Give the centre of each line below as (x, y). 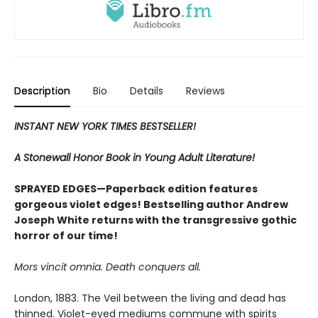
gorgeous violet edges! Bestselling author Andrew (151, 205)
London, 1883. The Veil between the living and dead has (150, 298)
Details (147, 91)
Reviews (205, 91)
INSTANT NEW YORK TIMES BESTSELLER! (105, 127)
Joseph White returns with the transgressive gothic (155, 220)
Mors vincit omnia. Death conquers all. (108, 267)
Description (42, 91)
